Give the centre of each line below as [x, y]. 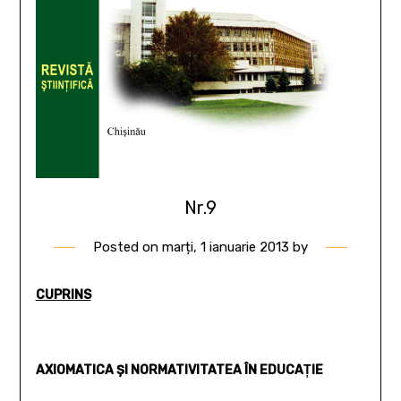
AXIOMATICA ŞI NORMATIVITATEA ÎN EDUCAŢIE [179, 370]
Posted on [128, 247]
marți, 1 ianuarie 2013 [226, 247]
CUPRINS [63, 294]
